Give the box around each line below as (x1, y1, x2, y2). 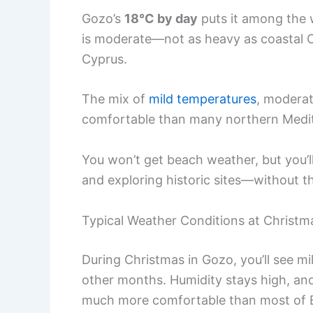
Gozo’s (82, 10, 124, 26)
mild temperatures (149, 92, 256, 107)
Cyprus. (82, 51, 127, 66)
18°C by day (124, 10, 198, 26)
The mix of (82, 92, 149, 107)
